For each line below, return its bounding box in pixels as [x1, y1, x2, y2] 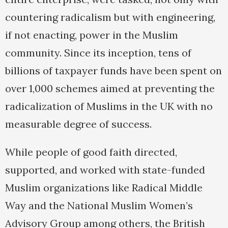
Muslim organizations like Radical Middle [5, 181, 203, 194]
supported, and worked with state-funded [5, 163, 205, 177]
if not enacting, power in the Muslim [5, 28, 178, 42]
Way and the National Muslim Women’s [5, 199, 193, 212]
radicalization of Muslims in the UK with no [5, 100, 213, 113]
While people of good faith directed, [5, 146, 177, 159]
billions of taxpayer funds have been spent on [5, 64, 222, 77]
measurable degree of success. [5, 118, 152, 131]
